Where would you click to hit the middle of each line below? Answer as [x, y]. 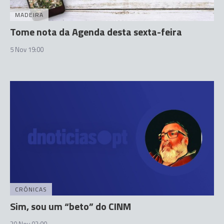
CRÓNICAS [31, 189]
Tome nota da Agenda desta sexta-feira [96, 31]
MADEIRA [29, 14]
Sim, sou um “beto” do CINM [70, 206]
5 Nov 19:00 [27, 49]
